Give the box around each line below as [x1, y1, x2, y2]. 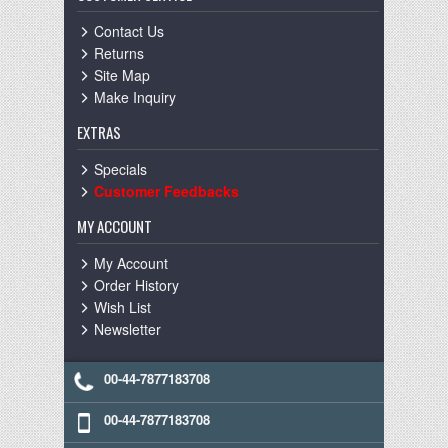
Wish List [94, 297, 151, 317]
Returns [94, 43, 144, 63]
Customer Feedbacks [94, 181, 239, 201]
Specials [94, 159, 147, 179]
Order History [94, 275, 179, 295]
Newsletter [94, 319, 161, 339]
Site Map [94, 65, 150, 85]
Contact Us [94, 21, 164, 41]
